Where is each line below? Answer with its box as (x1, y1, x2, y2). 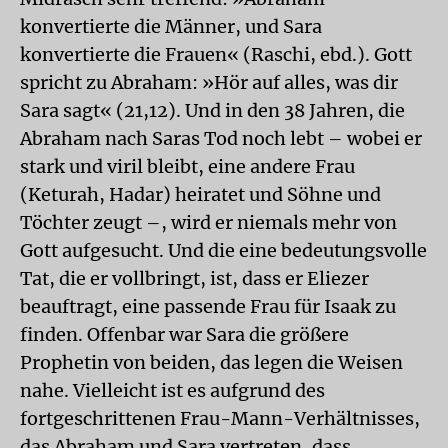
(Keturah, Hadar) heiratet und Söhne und (20, 183, 381, 206)
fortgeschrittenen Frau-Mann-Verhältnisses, (20, 407, 420, 430)
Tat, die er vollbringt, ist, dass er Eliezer (20, 267, 369, 290)
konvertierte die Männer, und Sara (20, 15, 322, 38)
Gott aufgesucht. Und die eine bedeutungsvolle (20, 239, 427, 262)
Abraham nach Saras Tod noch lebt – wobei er (20, 127, 422, 150)
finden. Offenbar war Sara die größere (20, 323, 349, 346)
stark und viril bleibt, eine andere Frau (20, 155, 355, 178)
